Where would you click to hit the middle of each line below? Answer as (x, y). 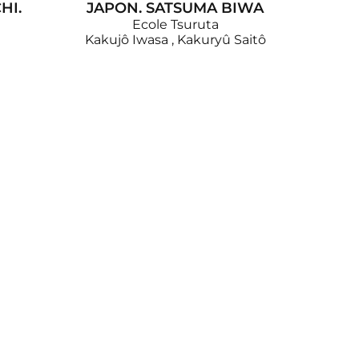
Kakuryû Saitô (221, 39)
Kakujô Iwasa (126, 39)
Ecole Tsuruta (175, 24)
